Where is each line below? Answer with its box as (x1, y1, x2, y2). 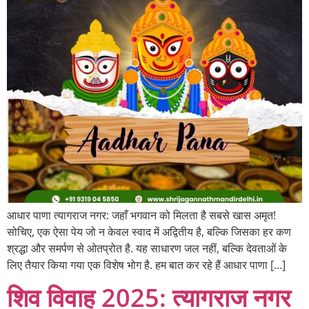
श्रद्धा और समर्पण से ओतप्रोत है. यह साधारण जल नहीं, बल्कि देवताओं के (7, 240, 287, 256)
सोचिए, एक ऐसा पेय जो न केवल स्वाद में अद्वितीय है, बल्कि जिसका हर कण (7, 223, 291, 239)
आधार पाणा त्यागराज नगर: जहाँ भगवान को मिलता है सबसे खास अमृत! (7, 207, 276, 223)
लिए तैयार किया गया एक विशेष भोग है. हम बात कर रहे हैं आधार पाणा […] (7, 257, 286, 272)
